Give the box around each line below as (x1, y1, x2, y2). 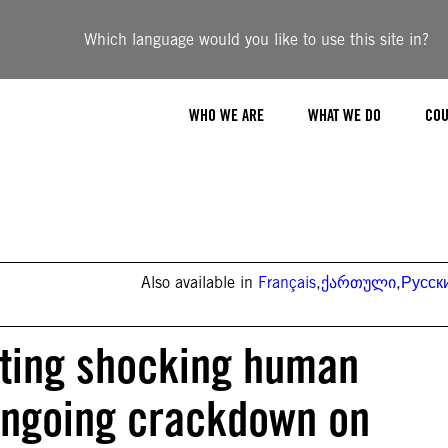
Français (258, 273, 317, 292)
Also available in (141, 273, 259, 292)
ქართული (321, 273, 397, 292)
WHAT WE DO (308, 105, 381, 125)
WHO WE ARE (189, 105, 264, 125)
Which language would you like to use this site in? (84, 30, 430, 49)
